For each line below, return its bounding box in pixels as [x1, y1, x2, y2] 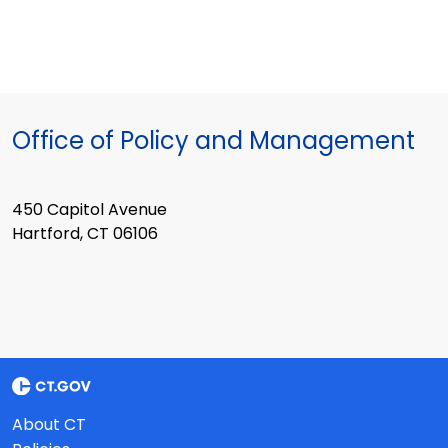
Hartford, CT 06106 [12, 222, 158, 246]
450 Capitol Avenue [12, 198, 167, 222]
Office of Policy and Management [12, 124, 415, 158]
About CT [12, 412, 86, 436]
